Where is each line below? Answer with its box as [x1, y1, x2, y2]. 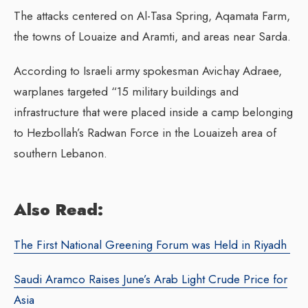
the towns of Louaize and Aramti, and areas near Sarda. [14, 27, 291, 45]
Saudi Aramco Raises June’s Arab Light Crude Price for [14, 270, 287, 287]
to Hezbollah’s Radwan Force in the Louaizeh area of [14, 124, 276, 141]
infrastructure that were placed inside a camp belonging [14, 103, 293, 120]
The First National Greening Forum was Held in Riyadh [14, 236, 290, 253]
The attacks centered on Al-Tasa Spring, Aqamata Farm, [14, 7, 290, 24]
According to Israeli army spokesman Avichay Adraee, [14, 62, 282, 79]
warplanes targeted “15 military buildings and [14, 82, 239, 100]
